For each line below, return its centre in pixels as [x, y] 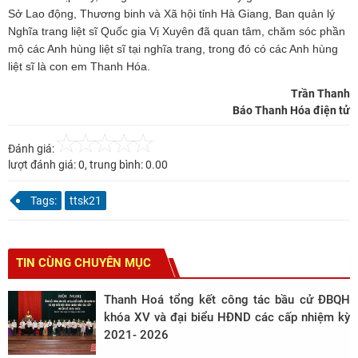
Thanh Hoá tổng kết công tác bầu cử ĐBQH [227, 300]
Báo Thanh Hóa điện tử [291, 111]
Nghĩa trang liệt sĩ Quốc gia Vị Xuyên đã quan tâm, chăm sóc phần [177, 32]
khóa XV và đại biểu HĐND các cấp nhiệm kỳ [227, 318]
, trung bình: [115, 165]
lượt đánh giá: [43, 165]
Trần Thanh [320, 94]
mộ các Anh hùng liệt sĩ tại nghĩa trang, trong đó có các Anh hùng [173, 49]
